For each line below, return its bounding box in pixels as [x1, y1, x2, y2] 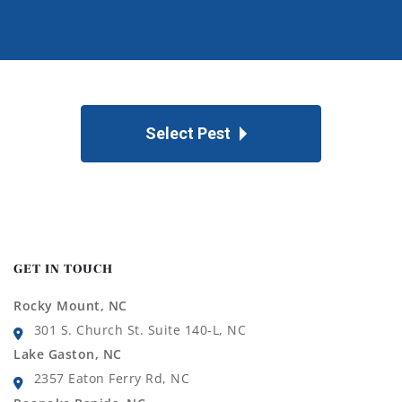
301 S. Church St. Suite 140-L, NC [33, 321, 246, 339]
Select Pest [145, 123, 232, 143]
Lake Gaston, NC [13, 345, 122, 363]
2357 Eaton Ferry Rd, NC [33, 370, 189, 388]
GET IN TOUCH [13, 260, 113, 277]
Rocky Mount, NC [13, 296, 127, 314]
